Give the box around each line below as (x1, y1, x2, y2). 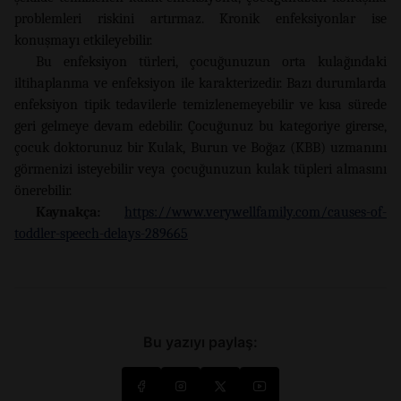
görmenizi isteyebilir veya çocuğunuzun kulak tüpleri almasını (14, 161, 387, 178)
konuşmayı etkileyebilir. (14, 32, 152, 49)
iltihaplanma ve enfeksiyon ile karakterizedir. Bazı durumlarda (14, 75, 387, 92)
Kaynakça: (36, 204, 100, 221)
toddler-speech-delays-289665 (14, 226, 188, 243)
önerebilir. (14, 183, 72, 200)
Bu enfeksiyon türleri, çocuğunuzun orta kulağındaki (36, 54, 387, 71)
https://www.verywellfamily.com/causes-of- (124, 204, 387, 221)
